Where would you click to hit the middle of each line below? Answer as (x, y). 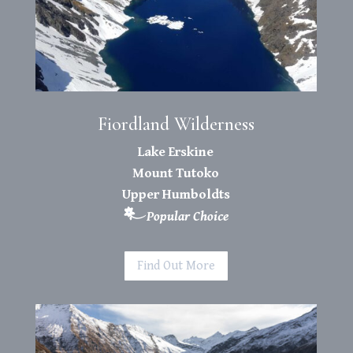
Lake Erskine (176, 152)
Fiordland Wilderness (176, 124)
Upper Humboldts (176, 195)
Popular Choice (187, 217)
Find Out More (176, 266)
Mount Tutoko (176, 174)
